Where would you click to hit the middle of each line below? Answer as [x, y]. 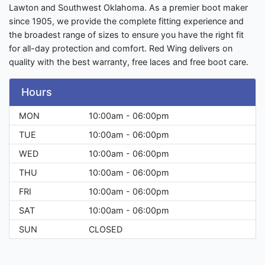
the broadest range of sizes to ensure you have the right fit [126, 35]
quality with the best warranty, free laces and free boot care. [129, 62]
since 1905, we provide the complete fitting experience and [126, 21]
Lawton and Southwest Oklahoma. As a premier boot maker [128, 8]
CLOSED [106, 230]
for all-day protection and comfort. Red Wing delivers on [121, 49]
